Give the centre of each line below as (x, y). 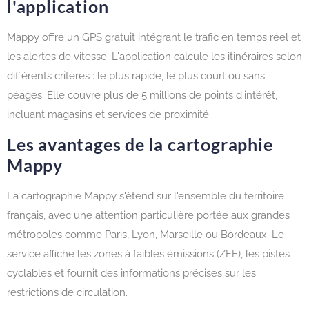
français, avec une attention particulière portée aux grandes (148, 216)
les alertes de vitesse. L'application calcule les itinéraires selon (154, 56)
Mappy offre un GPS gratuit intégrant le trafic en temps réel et (154, 37)
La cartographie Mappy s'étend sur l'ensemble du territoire (146, 196)
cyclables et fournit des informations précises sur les (131, 273)
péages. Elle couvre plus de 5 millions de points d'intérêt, (142, 95)
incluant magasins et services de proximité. (109, 114)
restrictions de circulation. (67, 293)
